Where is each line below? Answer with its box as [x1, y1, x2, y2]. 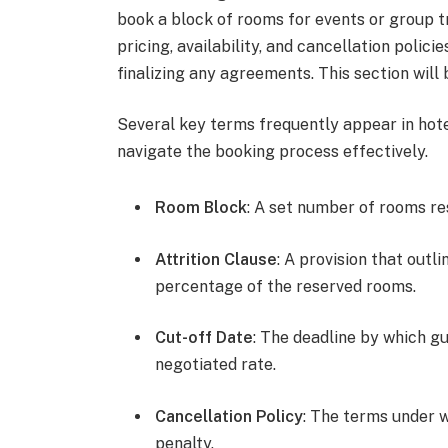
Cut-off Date [155, 328, 254, 348]
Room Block [155, 197, 248, 217]
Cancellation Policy [155, 406, 304, 426]
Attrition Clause [155, 249, 278, 269]
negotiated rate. [155, 355, 277, 375]
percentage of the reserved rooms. [155, 276, 417, 296]
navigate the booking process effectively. [117, 142, 429, 162]
